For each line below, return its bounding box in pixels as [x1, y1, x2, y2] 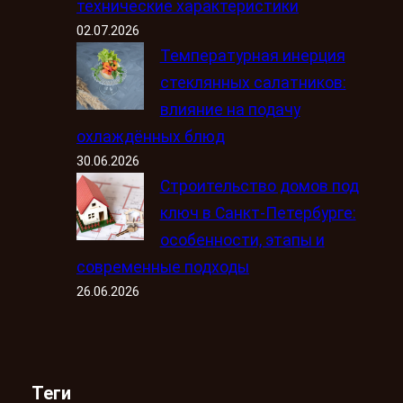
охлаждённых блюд [76, 127, 225, 146]
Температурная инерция [159, 46, 345, 65]
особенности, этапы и [159, 230, 325, 249]
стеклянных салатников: [159, 73, 346, 92]
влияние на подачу [159, 100, 300, 119]
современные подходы [76, 257, 249, 276]
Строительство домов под [159, 176, 359, 195]
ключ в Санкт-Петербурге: [159, 203, 356, 222]
